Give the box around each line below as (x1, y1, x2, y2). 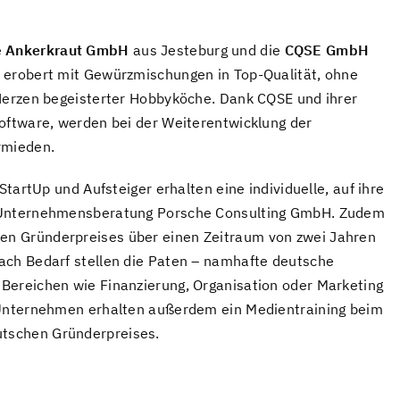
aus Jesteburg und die (129, 41, 285, 60)
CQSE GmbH (284, 41, 370, 60)
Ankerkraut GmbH (5, 41, 129, 60)
